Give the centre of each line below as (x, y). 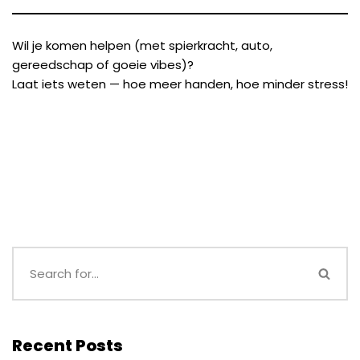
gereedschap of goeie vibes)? (103, 65)
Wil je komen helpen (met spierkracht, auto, (142, 45)
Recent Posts (67, 346)
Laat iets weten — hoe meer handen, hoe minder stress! (180, 84)
